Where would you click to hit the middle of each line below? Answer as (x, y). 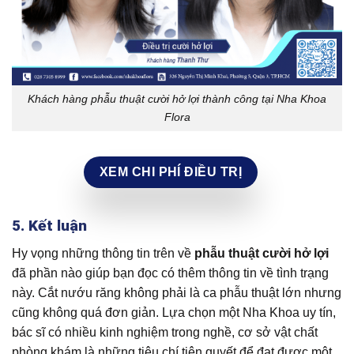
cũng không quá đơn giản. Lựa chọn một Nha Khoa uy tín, (174, 312)
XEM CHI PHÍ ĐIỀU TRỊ (171, 171)
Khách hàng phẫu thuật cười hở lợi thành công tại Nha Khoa (177, 98)
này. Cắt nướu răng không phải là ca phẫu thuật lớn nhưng (177, 292)
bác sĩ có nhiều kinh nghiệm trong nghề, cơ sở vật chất (165, 332)
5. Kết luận (49, 226)
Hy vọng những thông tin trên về (103, 253)
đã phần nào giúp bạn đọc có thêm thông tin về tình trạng (170, 273)
